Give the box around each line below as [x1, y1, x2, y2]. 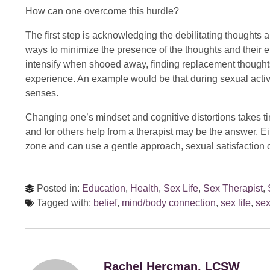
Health [130, 183, 159, 193]
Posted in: [37, 183, 82, 193]
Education [82, 183, 125, 193]
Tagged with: [37, 198, 93, 208]
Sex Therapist [203, 183, 263, 193]
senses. [25, 88, 58, 98]
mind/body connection [122, 198, 216, 208]
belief [93, 198, 117, 208]
